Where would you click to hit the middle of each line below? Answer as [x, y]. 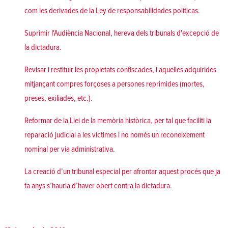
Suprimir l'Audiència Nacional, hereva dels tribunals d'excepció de [122, 33]
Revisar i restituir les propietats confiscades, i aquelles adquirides [120, 69]
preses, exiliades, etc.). [59, 98]
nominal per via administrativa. [70, 149]
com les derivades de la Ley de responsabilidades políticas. [112, 10]
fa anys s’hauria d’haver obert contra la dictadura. [98, 186]
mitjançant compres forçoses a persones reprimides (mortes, [115, 84]
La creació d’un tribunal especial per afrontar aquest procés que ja [122, 171]
